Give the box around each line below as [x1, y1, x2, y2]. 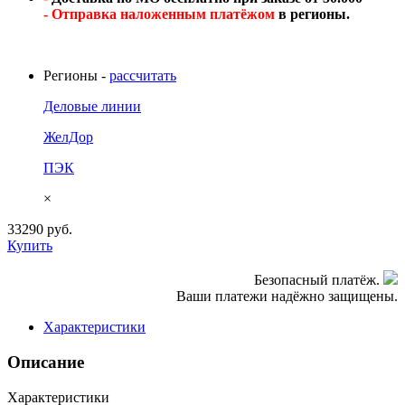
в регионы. [275, 6, 350, 23]
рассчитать [109, 68, 176, 84]
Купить [7, 238, 52, 254]
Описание [7, 352, 84, 372]
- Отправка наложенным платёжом [43, 6, 275, 23]
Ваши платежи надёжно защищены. [176, 288, 398, 305]
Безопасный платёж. [254, 272, 383, 288]
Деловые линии [43, 99, 141, 115]
